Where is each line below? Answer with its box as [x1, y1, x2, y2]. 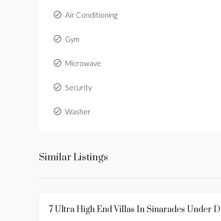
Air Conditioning [65, 10, 117, 19]
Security [65, 83, 92, 92]
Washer [65, 107, 91, 116]
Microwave [65, 59, 101, 68]
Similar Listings [39, 151, 108, 164]
